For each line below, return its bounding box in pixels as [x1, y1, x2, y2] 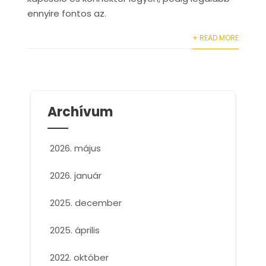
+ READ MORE [192, 33, 239, 43]
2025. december [49, 197, 122, 210]
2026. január [49, 169, 102, 182]
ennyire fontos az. [27, 7, 106, 20]
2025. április [49, 224, 100, 237]
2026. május [49, 142, 101, 155]
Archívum [47, 103, 113, 122]
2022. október [49, 251, 109, 264]
